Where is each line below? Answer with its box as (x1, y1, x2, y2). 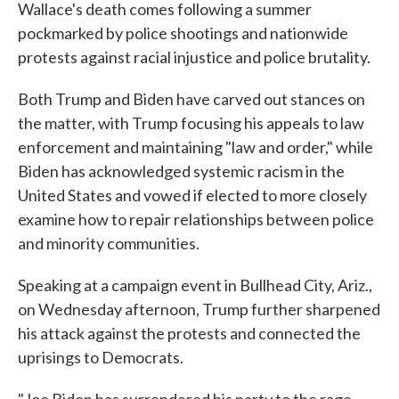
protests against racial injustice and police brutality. (18, 47, 370, 67)
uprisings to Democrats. (18, 347, 183, 367)
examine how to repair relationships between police (18, 209, 374, 229)
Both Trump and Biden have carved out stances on (18, 89, 365, 109)
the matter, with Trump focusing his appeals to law (18, 113, 364, 133)
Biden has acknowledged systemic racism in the (18, 161, 345, 181)
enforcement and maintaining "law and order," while (18, 137, 373, 157)
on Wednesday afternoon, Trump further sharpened (18, 299, 380, 319)
